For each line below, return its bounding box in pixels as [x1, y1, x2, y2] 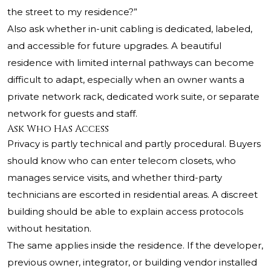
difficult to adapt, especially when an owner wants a [7, 74, 244, 86]
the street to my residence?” [7, 6, 137, 18]
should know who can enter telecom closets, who [7, 155, 236, 167]
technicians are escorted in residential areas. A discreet [7, 189, 258, 201]
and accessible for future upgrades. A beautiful [7, 40, 221, 52]
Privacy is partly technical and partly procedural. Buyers [7, 138, 261, 150]
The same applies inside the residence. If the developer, [7, 240, 263, 252]
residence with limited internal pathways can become [7, 57, 254, 69]
